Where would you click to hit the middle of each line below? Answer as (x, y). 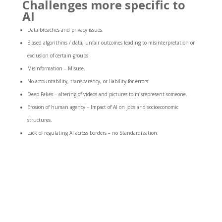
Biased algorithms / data (55, 42)
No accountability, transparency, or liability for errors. (88, 81)
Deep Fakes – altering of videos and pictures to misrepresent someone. (107, 94)
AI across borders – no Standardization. (113, 133)
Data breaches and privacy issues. (66, 29)
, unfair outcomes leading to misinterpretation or (138, 42)
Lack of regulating (47, 133)
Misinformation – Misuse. (56, 68)
